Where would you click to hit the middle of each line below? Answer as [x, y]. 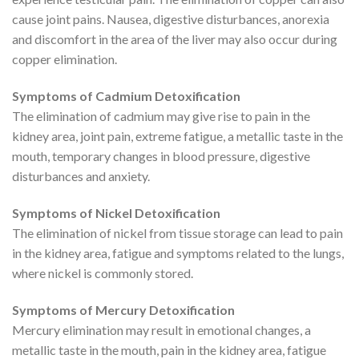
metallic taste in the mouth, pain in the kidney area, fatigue [169, 349]
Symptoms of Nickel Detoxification [116, 212]
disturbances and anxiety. [81, 176]
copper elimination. [65, 59]
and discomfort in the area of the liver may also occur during [175, 39]
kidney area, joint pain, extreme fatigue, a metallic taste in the [177, 136]
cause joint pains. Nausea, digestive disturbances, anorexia [171, 19]
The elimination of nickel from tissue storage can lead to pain [177, 232]
